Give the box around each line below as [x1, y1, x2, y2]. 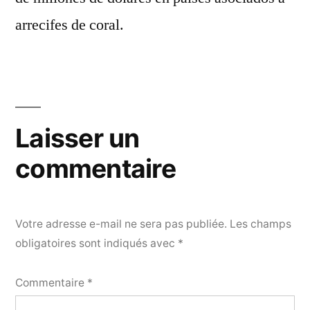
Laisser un [15, 122, 140, 154]
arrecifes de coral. [15, 15, 124, 35]
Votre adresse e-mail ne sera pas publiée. [15, 217, 227, 231]
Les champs [230, 217, 291, 231]
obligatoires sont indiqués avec [15, 237, 178, 250]
